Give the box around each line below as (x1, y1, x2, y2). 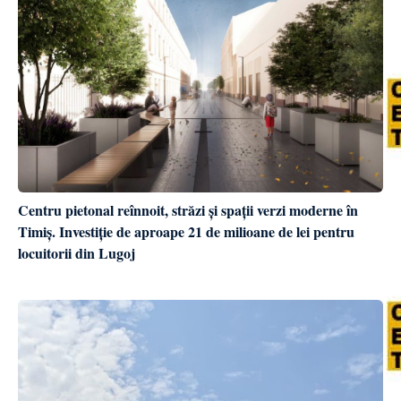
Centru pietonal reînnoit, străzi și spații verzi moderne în (18, 199, 358, 220)
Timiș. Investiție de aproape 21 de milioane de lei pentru (18, 220, 354, 242)
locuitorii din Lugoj (18, 242, 135, 263)
